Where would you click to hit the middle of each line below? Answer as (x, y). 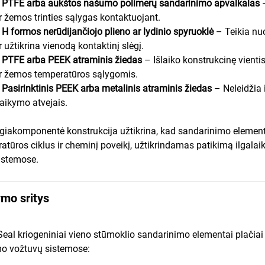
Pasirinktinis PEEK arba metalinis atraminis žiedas (108, 88)
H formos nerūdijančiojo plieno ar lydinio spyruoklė (109, 31)
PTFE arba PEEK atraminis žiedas (73, 60)
